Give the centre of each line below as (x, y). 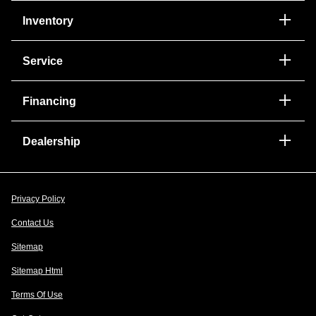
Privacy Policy (38, 199)
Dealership (51, 141)
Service (43, 61)
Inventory (48, 20)
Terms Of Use (37, 295)
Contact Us (32, 223)
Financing (49, 101)
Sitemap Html (37, 271)
